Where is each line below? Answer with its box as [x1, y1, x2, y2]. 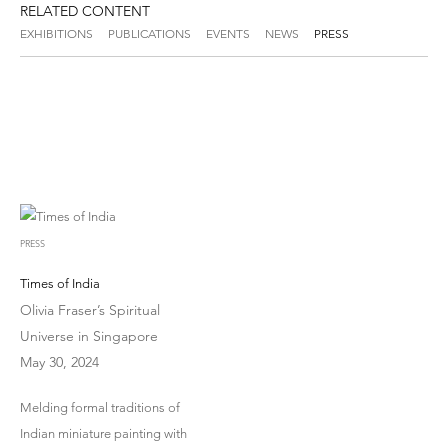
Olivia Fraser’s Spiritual [20, 300, 160, 319]
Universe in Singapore [20, 326, 158, 345]
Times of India [20, 275, 100, 291]
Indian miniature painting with [20, 425, 187, 441]
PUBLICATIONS [108, 26, 191, 42]
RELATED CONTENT [20, 2, 150, 21]
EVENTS [206, 26, 250, 42]
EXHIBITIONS [20, 26, 93, 42]
